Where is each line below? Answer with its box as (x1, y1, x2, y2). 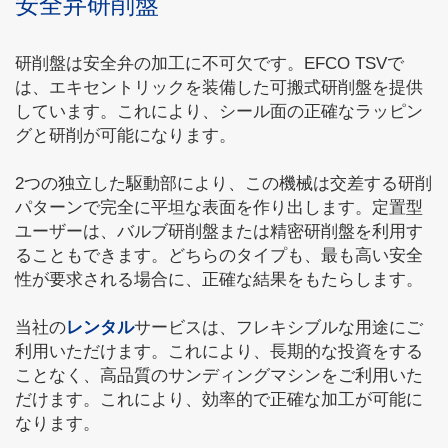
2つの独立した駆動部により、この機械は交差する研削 (15, 174, 432, 193)
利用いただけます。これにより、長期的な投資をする (15, 342, 423, 361)
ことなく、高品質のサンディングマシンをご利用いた (15, 366, 423, 385)
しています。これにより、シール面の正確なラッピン (15, 102, 423, 121)
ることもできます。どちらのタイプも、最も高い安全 (15, 246, 423, 265)
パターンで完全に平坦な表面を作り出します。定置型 (15, 198, 423, 217)
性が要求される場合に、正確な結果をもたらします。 (15, 270, 423, 289)
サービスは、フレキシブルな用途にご (134, 318, 423, 337)
